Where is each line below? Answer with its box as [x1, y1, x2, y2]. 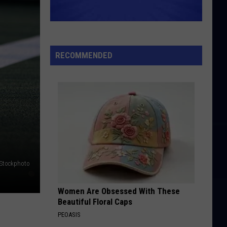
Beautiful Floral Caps [58, 197, 132, 207]
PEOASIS [58, 211, 81, 218]
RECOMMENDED [55, 50, 112, 60]
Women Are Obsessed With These [58, 186, 180, 196]
